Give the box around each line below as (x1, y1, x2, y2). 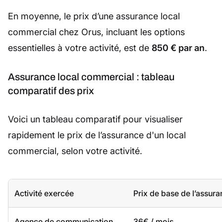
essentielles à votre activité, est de (8, 43, 152, 54)
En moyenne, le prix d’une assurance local (8, 11, 180, 22)
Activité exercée (14, 188, 74, 199)
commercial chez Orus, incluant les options (8, 27, 185, 38)
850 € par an (152, 43, 205, 54)
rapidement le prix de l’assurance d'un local (8, 130, 186, 141)
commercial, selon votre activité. (8, 146, 142, 157)
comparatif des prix (8, 85, 94, 97)
